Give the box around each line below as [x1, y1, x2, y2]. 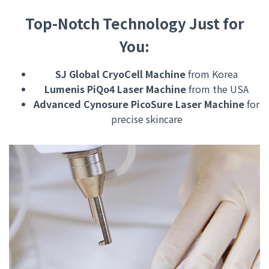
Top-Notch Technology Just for [25, 13, 244, 34]
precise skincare [110, 112, 183, 126]
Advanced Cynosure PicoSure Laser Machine [34, 97, 244, 111]
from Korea [186, 67, 238, 81]
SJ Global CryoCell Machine [55, 67, 186, 81]
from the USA [186, 82, 249, 96]
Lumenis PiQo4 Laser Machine [44, 82, 186, 96]
